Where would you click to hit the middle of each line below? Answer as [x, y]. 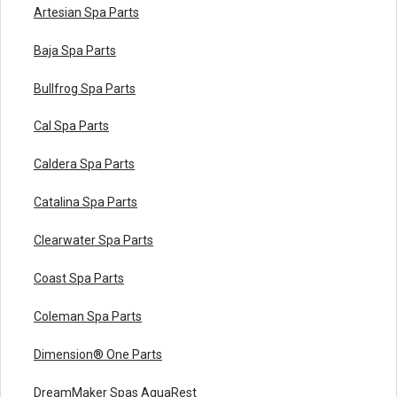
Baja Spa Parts [75, 50]
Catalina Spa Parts [86, 202]
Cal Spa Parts [71, 126]
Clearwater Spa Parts [93, 241]
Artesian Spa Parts [86, 12]
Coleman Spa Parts [88, 317]
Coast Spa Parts [79, 279]
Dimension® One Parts [98, 355]
